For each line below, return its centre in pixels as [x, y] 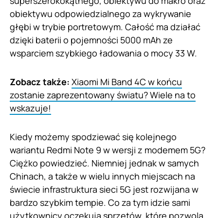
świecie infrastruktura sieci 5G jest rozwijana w [104, 190]
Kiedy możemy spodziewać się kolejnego [93, 137]
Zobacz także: [41, 82]
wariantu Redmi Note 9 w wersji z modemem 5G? [108, 150]
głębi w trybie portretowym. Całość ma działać [105, 27]
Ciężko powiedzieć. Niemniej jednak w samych [104, 163]
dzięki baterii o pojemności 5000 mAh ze [91, 40]
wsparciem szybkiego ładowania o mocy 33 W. [103, 53]
